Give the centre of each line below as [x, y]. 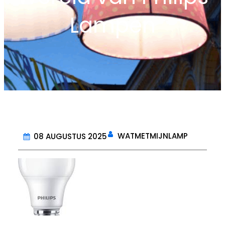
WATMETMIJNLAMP [153, 136]
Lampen [113, 26]
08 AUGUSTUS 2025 [70, 137]
